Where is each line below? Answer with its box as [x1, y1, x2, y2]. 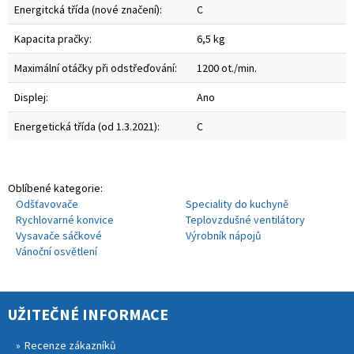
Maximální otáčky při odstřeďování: [14, 60, 177, 75]
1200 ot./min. [197, 60, 257, 75]
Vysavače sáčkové [16, 228, 102, 243]
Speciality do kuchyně [186, 196, 289, 211]
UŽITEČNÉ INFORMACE [8, 303, 168, 324]
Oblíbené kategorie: [8, 180, 103, 195]
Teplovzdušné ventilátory [186, 212, 306, 227]
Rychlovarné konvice [16, 212, 114, 227]
